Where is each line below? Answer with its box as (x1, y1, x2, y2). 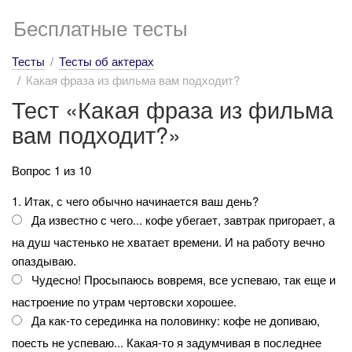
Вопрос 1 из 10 (12, 161, 91, 178)
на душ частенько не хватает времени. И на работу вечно (12, 233, 324, 250)
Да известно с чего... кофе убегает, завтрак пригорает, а (31, 211, 335, 228)
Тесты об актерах (59, 53, 154, 69)
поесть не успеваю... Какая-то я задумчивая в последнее (12, 333, 321, 350)
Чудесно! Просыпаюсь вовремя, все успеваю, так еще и (31, 270, 335, 288)
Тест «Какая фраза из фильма (12, 93, 333, 125)
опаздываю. (12, 251, 76, 269)
